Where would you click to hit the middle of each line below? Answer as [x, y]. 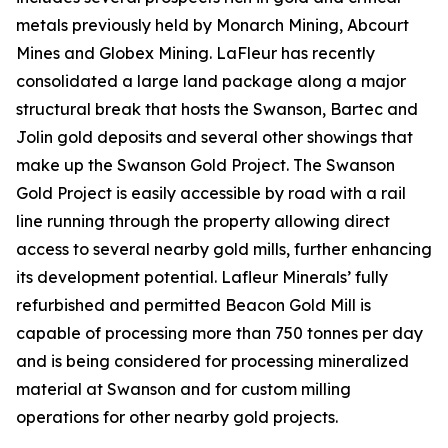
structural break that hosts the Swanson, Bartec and [217, 109]
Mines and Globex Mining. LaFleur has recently [195, 53]
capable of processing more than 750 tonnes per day [219, 333]
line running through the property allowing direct [203, 221]
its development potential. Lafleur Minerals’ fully [202, 277]
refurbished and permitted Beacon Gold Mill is [193, 305]
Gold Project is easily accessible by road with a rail [211, 193]
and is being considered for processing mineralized [212, 361]
